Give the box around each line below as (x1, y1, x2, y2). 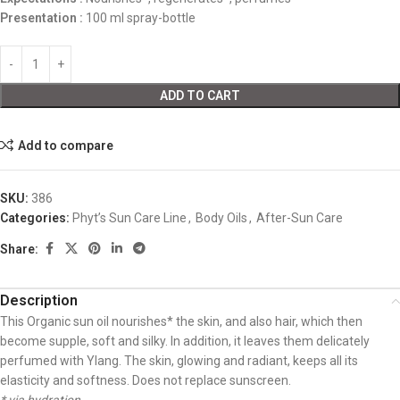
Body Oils (196, 211, 247, 225)
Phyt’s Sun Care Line (72, 211, 187, 225)
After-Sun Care (256, 211, 343, 225)
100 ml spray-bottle (83, 11, 196, 25)
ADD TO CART (160, 88, 240, 103)
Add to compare (17, 137, 113, 153)
